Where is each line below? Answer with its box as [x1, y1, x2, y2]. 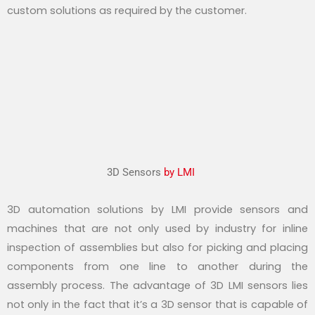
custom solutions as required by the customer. [7, 4, 247, 18]
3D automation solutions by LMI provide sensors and [7, 202, 308, 217]
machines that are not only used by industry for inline [7, 221, 308, 236]
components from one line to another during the [7, 259, 308, 274]
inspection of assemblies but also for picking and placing [7, 240, 308, 255]
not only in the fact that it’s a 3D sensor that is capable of [7, 297, 308, 311]
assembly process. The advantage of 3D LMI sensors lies [7, 278, 308, 292]
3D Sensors [106, 165, 164, 179]
